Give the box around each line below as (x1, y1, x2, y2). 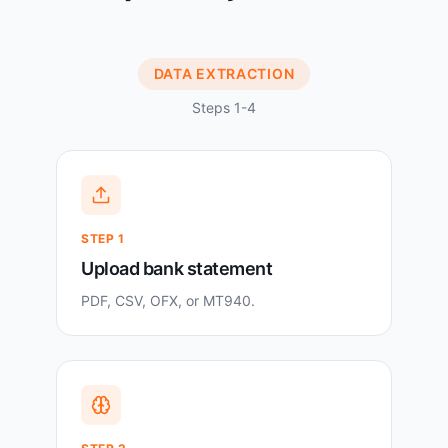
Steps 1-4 (192, 99, 256, 117)
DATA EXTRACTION (153, 65, 295, 83)
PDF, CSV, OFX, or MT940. (81, 292, 255, 310)
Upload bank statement (81, 258, 273, 280)
